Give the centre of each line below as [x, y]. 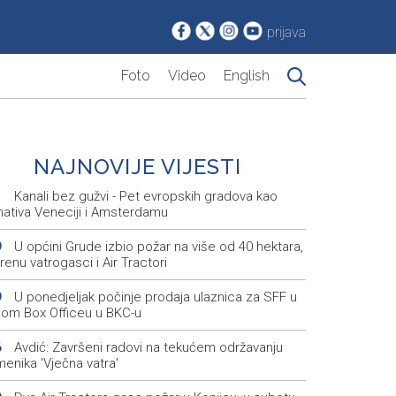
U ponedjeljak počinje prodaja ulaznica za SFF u [153, 297]
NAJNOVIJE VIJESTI [138, 167]
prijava [286, 33]
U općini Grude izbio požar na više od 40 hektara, [156, 247]
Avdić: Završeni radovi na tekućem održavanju [146, 348]
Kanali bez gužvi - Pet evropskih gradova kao [144, 197]
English [247, 76]
